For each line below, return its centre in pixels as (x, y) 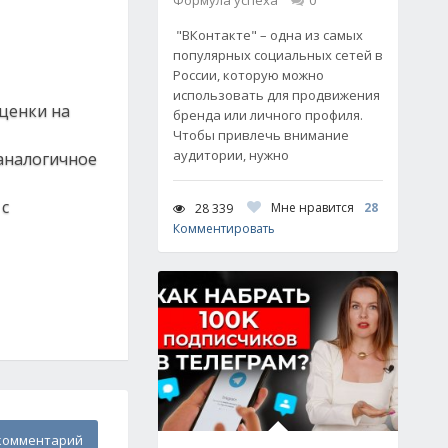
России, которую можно (248, 75)
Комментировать (224, 228)
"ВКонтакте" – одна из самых (268, 35)
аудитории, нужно (231, 155)
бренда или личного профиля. (268, 115)
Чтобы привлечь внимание (261, 135)
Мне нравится (312, 207)
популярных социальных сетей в (278, 55)
